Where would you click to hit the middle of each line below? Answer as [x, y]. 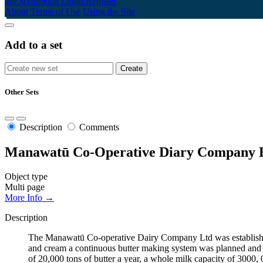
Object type [26, 177]
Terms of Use [55, 11]
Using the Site [109, 11]
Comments [99, 127]
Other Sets [22, 92]
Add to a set [33, 45]
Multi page [25, 187]
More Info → [29, 198]
